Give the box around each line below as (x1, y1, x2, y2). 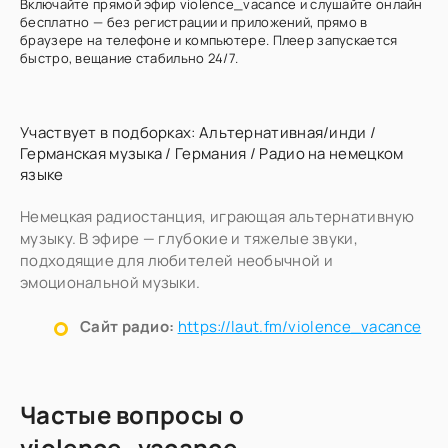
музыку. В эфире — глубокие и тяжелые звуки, (20, 228, 358, 249)
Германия (175, 143, 247, 164)
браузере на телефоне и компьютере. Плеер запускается (20, 31, 398, 49)
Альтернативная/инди (198, 122, 367, 143)
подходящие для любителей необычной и (20, 250, 333, 271)
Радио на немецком (259, 143, 404, 164)
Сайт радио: (80, 316, 175, 337)
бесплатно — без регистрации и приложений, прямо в (20, 13, 368, 31)
